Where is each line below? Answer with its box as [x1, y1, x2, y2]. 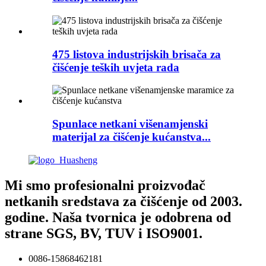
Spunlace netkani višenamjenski [52, 118, 208, 131]
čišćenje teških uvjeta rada [52, 61, 179, 74]
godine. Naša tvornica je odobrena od [5, 209, 231, 225]
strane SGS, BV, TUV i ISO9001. [5, 225, 202, 241]
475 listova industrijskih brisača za [52, 47, 221, 61]
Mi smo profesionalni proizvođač [5, 177, 205, 193]
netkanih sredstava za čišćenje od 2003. [5, 193, 242, 209]
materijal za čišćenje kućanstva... [52, 131, 211, 144]
